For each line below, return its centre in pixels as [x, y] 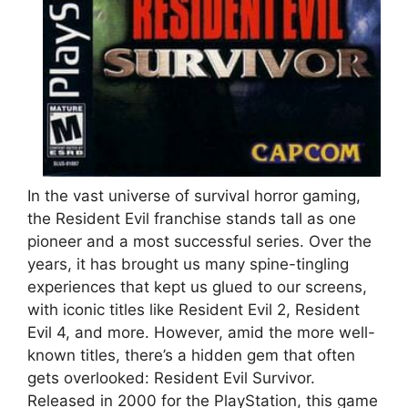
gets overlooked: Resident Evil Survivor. [171, 377]
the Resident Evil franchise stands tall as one [192, 218]
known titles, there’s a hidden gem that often [191, 355]
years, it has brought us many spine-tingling [188, 264]
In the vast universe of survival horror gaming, [194, 195]
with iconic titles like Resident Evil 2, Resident [194, 309]
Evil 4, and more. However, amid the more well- [201, 332]
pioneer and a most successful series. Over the [199, 241]
